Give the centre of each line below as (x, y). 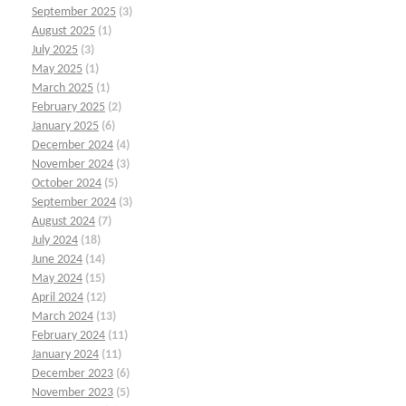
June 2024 (57, 259)
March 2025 (63, 88)
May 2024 (57, 278)
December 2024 (72, 145)
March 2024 (63, 316)
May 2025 (57, 69)
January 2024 (65, 354)
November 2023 (72, 392)
